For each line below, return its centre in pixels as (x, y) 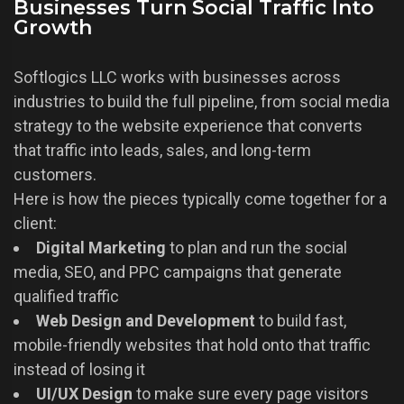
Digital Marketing (101, 248)
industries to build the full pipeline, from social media (202, 102)
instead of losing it (79, 370)
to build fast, (301, 321)
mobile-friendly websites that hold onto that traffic (192, 345)
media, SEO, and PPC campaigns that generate (178, 272)
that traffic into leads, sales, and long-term (162, 151)
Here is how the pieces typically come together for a (200, 199)
